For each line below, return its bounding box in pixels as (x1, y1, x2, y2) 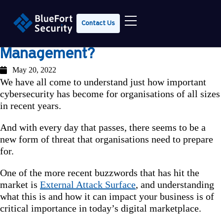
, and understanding (136, 179, 214, 190)
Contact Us (81, 20, 115, 27)
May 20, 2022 (12, 66, 56, 74)
